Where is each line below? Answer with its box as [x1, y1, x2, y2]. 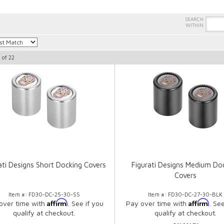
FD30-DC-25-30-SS [28, 191, 80, 198]
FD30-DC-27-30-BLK [168, 191, 223, 198]
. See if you [68, 199, 104, 208]
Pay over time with [125, 199, 188, 208]
